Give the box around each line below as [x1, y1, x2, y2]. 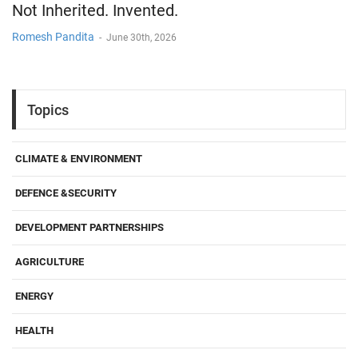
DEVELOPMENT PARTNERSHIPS [15, 221, 164, 234]
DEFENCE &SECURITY [15, 187, 117, 200]
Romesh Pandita [12, 30, 94, 44]
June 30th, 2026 [106, 32, 177, 44]
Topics [27, 101, 69, 118]
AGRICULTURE [15, 256, 84, 268]
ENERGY [15, 290, 54, 303]
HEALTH [15, 324, 54, 337]
